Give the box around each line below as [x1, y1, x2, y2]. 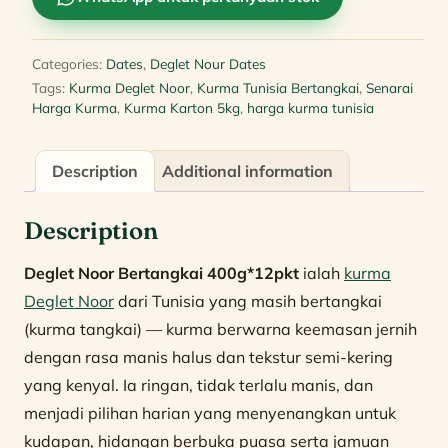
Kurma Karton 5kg [124, 98, 240, 116]
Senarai [366, 78, 413, 96]
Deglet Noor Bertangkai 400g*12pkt [24, 262, 299, 283]
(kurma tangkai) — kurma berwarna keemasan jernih [24, 318, 417, 339]
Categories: [32, 54, 106, 72]
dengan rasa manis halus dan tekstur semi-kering [24, 346, 393, 367]
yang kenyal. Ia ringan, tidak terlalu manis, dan [24, 374, 373, 395]
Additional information [162, 160, 333, 181]
